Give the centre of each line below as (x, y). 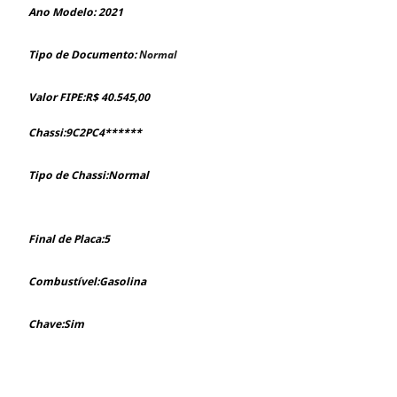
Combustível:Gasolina (87, 281)
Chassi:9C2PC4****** (85, 132)
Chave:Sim (56, 323)
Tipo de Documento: (84, 54)
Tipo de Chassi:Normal (89, 175)
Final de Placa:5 (69, 238)
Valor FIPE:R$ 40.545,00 (89, 97)
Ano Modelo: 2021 (76, 12)
